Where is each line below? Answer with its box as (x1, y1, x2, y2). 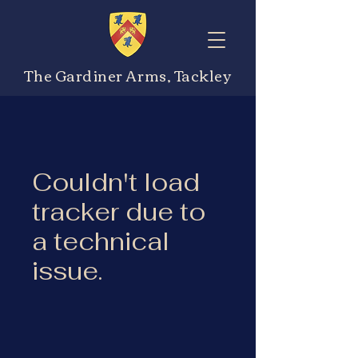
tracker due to (32, 195, 205, 228)
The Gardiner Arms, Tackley (24, 62, 232, 89)
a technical (32, 225, 169, 257)
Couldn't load (32, 165, 200, 198)
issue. (32, 254, 102, 287)
